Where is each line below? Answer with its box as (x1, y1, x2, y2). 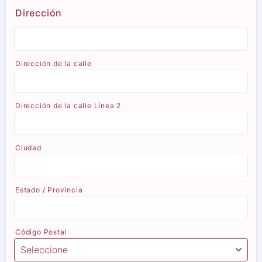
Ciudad (15, 143, 42, 152)
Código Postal (15, 227, 67, 236)
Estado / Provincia (15, 185, 83, 194)
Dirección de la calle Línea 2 (15, 101, 122, 110)
